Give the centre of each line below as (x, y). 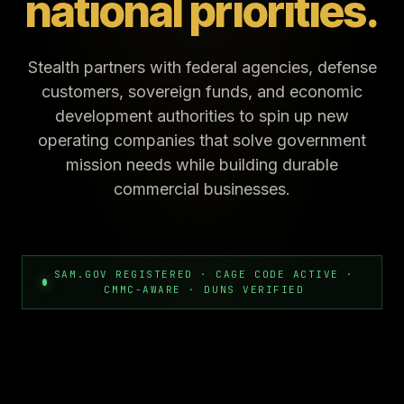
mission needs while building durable (202, 165)
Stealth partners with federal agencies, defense (202, 67)
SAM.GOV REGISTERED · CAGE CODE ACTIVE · (204, 274)
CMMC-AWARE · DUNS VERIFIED (204, 289)
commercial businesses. (202, 189)
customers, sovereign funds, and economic (202, 92)
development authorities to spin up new (202, 116)
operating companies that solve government (202, 140)
